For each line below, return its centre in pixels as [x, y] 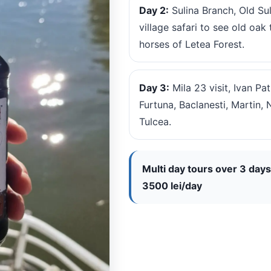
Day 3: [154, 88]
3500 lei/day [172, 186]
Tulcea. [155, 122]
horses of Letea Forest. [191, 44]
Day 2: [154, 11]
